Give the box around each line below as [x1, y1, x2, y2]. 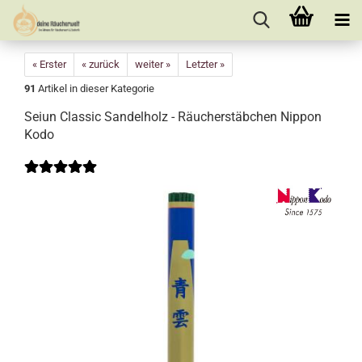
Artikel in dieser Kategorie [36, 82, 154, 95]
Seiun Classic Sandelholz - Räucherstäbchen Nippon [24, 109, 322, 124]
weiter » [135, 58, 170, 70]
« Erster [32, 58, 66, 70]
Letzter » [186, 58, 225, 70]
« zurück [82, 58, 120, 70]
